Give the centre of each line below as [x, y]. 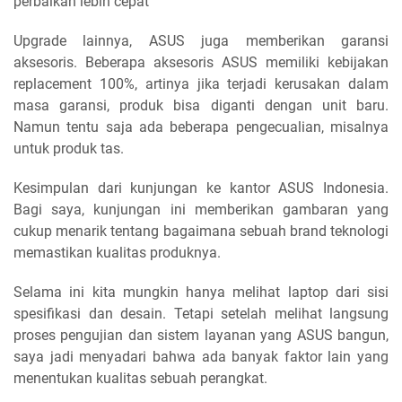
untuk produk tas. [69, 148]
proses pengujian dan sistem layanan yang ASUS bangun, [201, 335]
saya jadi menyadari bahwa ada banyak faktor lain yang [201, 356]
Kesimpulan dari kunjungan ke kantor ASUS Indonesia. [201, 188]
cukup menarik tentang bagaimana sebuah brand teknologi [201, 231]
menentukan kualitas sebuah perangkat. [140, 378]
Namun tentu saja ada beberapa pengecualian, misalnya [201, 127]
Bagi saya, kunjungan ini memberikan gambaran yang [201, 209]
